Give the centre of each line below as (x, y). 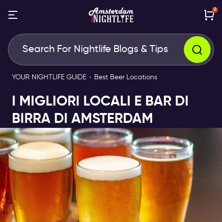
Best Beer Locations (126, 77)
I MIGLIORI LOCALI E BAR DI (100, 102)
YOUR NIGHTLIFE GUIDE (49, 77)
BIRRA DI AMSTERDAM (83, 119)
